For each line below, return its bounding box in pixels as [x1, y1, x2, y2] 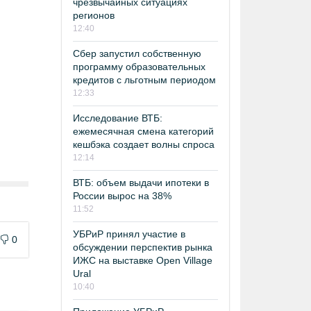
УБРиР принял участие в [73, 228, 185, 239]
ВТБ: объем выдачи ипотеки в [73, 177, 209, 188]
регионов [73, 10, 115, 21]
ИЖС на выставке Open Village [73, 255, 212, 266]
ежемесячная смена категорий [73, 126, 214, 137]
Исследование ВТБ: [73, 112, 162, 124]
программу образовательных [73, 61, 205, 72]
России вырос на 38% [73, 190, 171, 201]
